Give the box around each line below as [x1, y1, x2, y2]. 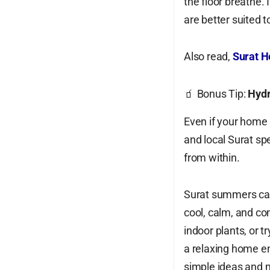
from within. [184, 151, 240, 164]
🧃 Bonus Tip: [184, 87, 248, 100]
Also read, [184, 50, 233, 63]
